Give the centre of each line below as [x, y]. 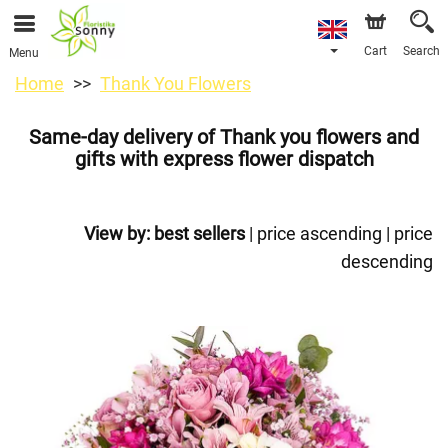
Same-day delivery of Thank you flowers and [224, 137]
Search [421, 51]
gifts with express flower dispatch [224, 159]
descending [387, 261]
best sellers [199, 233]
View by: [117, 233]
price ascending [319, 233]
